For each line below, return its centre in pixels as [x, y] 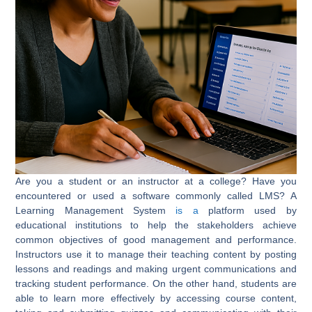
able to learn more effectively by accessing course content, [156, 298]
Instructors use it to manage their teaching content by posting [156, 254]
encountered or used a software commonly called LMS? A [156, 195]
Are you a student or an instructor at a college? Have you [156, 181]
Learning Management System [96, 210]
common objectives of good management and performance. [156, 239]
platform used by [247, 210]
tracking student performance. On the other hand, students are [156, 283]
